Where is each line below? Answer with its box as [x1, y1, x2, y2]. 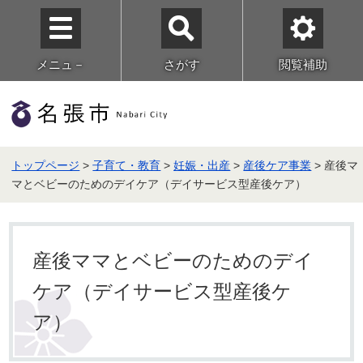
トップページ [11, 159, 80, 173]
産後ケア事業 [243, 159, 312, 173]
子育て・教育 [92, 159, 161, 173]
